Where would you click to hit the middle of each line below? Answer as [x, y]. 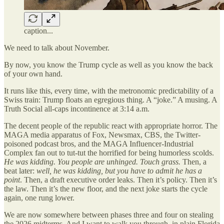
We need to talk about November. [57, 47]
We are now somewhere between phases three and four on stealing [109, 214]
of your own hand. [33, 73]
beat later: [20, 170]
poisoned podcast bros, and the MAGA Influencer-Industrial [99, 143]
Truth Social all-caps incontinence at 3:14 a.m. [77, 108]
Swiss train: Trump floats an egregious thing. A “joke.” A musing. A [110, 99]
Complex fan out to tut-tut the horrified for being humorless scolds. [109, 152]
